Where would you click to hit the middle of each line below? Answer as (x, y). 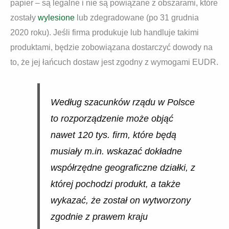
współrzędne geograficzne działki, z (123, 167)
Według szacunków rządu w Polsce (122, 102)
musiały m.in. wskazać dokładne (116, 151)
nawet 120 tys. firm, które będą (113, 135)
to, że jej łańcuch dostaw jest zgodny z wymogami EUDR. (114, 62)
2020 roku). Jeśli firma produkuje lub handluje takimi (105, 33)
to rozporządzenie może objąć (112, 118)
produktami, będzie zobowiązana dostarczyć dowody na (111, 48)
